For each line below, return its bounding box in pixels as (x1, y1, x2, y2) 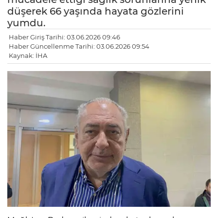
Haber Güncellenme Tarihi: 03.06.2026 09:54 (9, 42, 149, 51)
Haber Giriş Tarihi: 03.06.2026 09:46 (9, 33, 120, 41)
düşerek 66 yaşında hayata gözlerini (7, 5, 184, 18)
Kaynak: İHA (9, 52, 47, 60)
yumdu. (7, 17, 46, 29)
